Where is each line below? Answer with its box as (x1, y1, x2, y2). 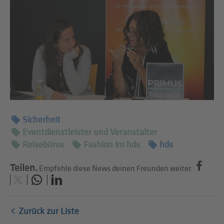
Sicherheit (22, 114, 61, 125)
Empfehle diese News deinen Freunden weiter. (39, 164, 193, 174)
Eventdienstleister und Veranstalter (22, 127, 157, 138)
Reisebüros (22, 139, 64, 150)
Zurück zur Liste (18, 205, 79, 216)
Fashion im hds (83, 139, 140, 150)
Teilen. (10, 162, 38, 174)
